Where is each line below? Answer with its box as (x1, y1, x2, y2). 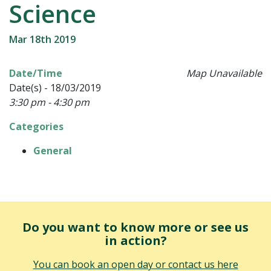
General (33, 144, 72, 157)
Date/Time (9, 67, 62, 80)
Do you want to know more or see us (22, 219, 249, 235)
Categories (9, 120, 64, 133)
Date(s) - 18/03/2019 (9, 81, 101, 94)
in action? (104, 232, 167, 249)
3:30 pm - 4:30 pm (9, 96, 90, 109)
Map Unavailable (186, 67, 262, 80)
